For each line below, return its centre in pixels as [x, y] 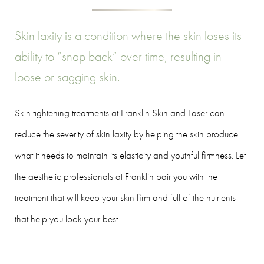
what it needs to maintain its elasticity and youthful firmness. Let [130, 155]
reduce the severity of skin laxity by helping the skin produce [126, 133]
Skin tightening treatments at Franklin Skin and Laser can [120, 112]
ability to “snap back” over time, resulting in [118, 56]
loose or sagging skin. [67, 77]
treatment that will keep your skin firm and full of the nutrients [125, 197]
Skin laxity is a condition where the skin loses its [128, 35]
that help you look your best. [67, 218]
